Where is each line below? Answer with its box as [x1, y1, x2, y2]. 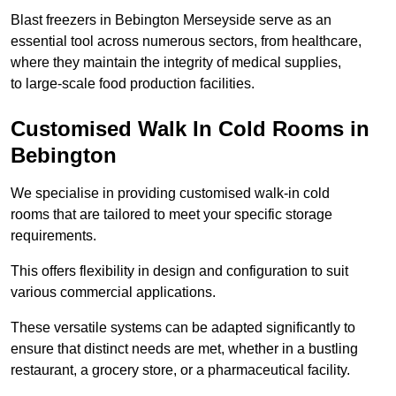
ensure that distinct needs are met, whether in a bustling [11, 341, 358, 357]
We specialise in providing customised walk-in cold [11, 186, 330, 202]
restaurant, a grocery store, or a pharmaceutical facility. [11, 362, 350, 378]
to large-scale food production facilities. [11, 76, 255, 92]
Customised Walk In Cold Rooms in [11, 117, 369, 141]
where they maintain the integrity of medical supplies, [11, 55, 341, 71]
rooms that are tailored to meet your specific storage [11, 207, 332, 223]
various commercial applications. [11, 285, 216, 301]
